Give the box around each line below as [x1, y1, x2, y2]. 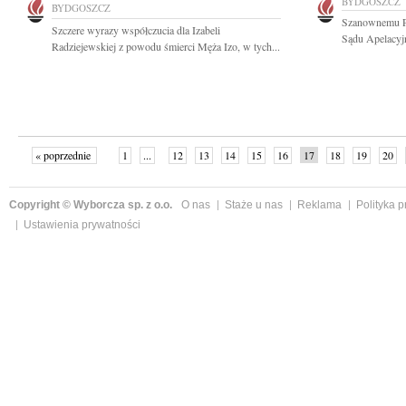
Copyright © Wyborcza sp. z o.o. [9, 198, 172, 211]
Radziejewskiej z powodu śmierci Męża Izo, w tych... [52, 39, 280, 53]
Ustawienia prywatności [24, 218, 140, 231]
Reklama [297, 198, 342, 211]
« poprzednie [34, 148, 93, 162]
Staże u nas [225, 198, 283, 211]
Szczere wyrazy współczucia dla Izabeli [52, 23, 220, 37]
